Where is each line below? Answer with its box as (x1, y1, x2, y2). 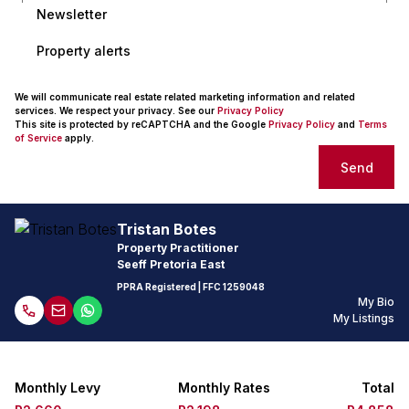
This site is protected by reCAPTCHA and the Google (15, 119, 268, 130)
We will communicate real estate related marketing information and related (15, 91, 355, 102)
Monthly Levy (15, 380, 100, 395)
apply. (62, 132, 94, 143)
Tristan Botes (117, 220, 216, 238)
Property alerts (37, 42, 131, 58)
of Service (15, 132, 62, 143)
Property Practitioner (117, 241, 239, 255)
